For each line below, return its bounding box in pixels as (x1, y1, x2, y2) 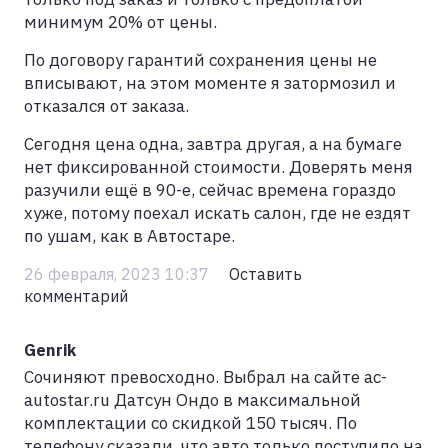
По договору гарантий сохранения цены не (24, 48, 377, 71)
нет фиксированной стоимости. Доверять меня (24, 155, 413, 178)
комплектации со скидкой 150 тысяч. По (24, 411, 357, 434)
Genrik (24, 338, 76, 360)
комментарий (24, 284, 128, 306)
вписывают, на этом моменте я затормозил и (24, 71, 396, 94)
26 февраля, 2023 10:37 (24, 262, 213, 284)
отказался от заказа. (24, 94, 189, 117)
